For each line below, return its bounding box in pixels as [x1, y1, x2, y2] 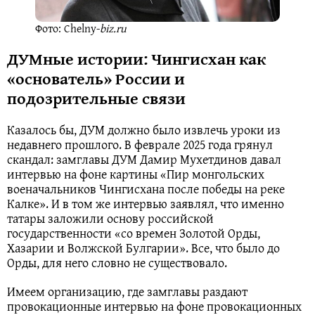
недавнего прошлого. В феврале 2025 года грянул [7, 135, 273, 155]
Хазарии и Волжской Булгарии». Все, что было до [7, 238, 280, 258]
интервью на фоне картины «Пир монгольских [7, 165, 264, 184]
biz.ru [100, 20, 126, 37]
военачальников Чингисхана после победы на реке [7, 179, 285, 199]
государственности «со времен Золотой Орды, [7, 224, 260, 243]
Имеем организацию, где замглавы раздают [7, 282, 247, 302]
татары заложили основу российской [7, 209, 214, 229]
